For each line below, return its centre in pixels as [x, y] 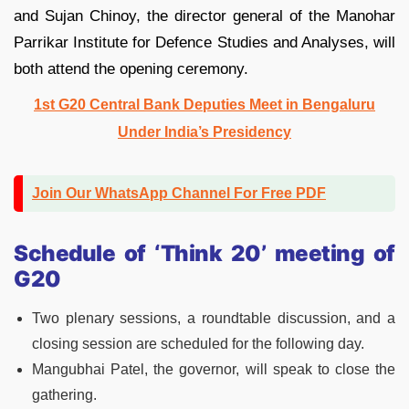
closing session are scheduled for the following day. [198, 343]
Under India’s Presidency [204, 131]
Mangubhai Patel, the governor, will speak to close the [214, 369]
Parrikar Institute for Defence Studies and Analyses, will [204, 42]
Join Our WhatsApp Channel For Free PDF [179, 193]
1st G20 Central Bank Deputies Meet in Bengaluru [204, 104]
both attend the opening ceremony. [131, 68]
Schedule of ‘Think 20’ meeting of [204, 253]
